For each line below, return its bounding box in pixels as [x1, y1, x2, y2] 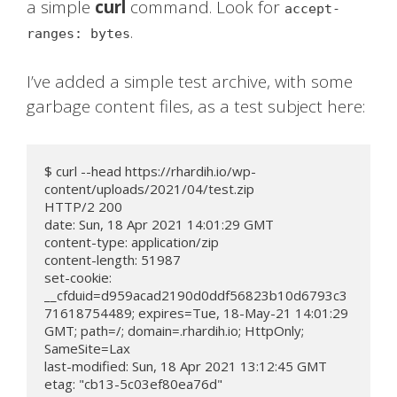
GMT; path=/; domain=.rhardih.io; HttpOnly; [44, 321, 304, 339]
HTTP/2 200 [44, 197, 122, 215]
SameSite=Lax [44, 339, 130, 357]
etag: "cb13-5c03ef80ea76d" [44, 374, 222, 393]
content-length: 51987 [44, 250, 181, 269]
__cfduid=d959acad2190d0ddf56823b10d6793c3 [44, 285, 347, 304]
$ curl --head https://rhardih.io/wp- [44, 161, 256, 180]
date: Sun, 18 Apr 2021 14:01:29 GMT [44, 214, 274, 233]
